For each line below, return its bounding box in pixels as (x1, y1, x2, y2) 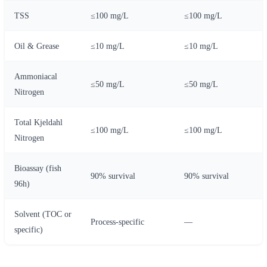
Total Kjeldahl (14, 117, 63, 127)
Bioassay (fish (14, 163, 61, 173)
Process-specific (91, 216, 144, 226)
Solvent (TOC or (14, 209, 72, 219)
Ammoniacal (14, 71, 57, 81)
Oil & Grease (14, 41, 59, 51)
